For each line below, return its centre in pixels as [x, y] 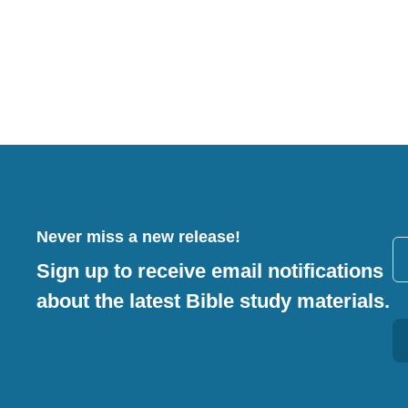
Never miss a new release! [138, 237]
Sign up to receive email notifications [210, 271]
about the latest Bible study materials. [213, 301]
